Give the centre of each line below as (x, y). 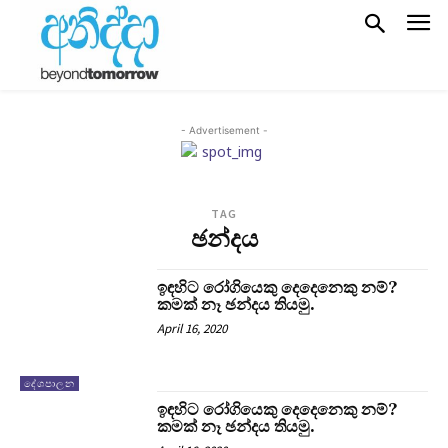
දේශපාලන (49, 383)
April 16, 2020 (192, 328)
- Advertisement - (224, 129)
